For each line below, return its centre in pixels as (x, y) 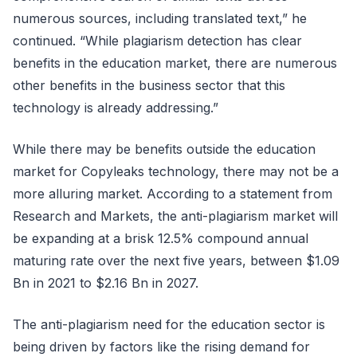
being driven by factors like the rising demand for (161, 346)
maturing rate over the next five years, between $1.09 (176, 260)
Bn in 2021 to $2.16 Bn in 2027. (106, 282)
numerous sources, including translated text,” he (160, 18)
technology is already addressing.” (116, 107)
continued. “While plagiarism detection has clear (157, 40)
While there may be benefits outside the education (164, 149)
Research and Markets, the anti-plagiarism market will (175, 216)
